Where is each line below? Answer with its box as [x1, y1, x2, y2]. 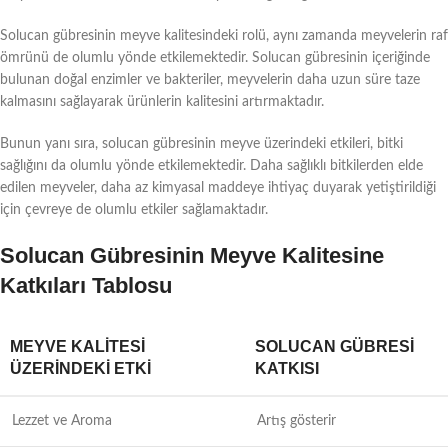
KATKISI [255, 359, 319, 377]
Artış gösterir [257, 413, 336, 428]
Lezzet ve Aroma [12, 413, 112, 428]
